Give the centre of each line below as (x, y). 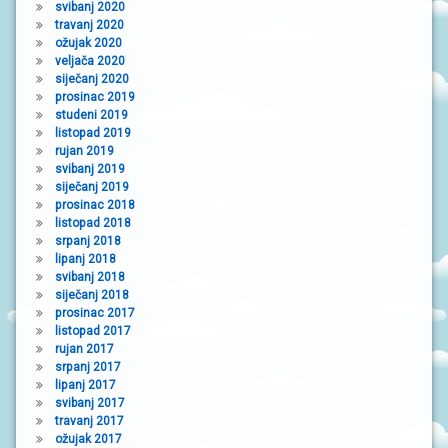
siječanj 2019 (91, 186)
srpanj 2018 (87, 240)
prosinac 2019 (94, 96)
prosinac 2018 (94, 204)
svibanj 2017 (89, 402)
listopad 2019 (92, 132)
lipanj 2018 (85, 258)
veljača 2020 (89, 60)
